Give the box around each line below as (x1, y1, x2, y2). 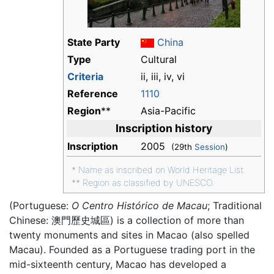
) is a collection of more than (110, 214, 244, 227)
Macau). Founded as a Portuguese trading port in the (9, 243, 255, 256)
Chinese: (9, 214, 51, 227)
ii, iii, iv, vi (141, 70, 185, 83)
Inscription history (116, 122, 212, 135)
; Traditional (207, 199, 262, 212)
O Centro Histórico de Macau (72, 199, 207, 212)
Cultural (141, 53, 177, 66)
